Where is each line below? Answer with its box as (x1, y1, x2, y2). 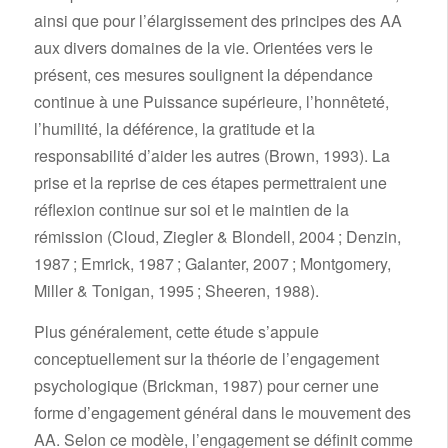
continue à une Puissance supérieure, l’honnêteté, (33, 90, 389, 114)
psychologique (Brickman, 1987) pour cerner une (33, 374, 379, 398)
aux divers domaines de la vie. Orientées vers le (33, 36, 373, 60)
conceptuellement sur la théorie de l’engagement (33, 347, 379, 371)
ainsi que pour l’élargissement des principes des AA (33, 9, 402, 33)
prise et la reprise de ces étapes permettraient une (33, 171, 387, 195)
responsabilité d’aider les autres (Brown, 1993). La (33, 144, 390, 168)
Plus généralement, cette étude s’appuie (33, 320, 319, 344)
